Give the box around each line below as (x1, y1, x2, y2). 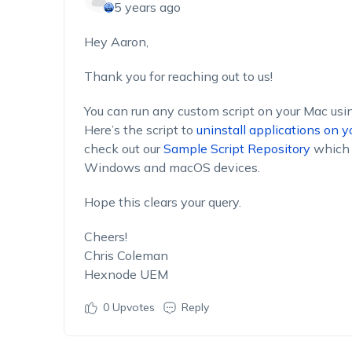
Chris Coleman (83, 247, 168, 263)
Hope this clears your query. (83, 194, 241, 210)
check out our (83, 141, 163, 156)
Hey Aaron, (83, 34, 148, 49)
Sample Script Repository (163, 141, 310, 156)
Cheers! (83, 229, 127, 244)
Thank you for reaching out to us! (83, 68, 273, 84)
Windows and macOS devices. (83, 159, 260, 175)
